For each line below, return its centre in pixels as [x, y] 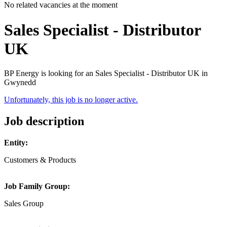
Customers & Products [40, 160]
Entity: [16, 143]
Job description [44, 121]
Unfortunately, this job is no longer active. [71, 100]
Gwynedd [20, 83]
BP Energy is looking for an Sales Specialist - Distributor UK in [106, 73]
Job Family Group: [37, 186]
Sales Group [24, 204]
